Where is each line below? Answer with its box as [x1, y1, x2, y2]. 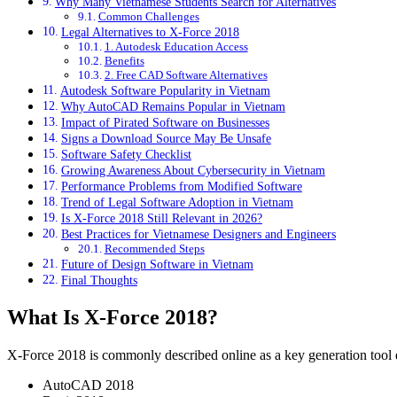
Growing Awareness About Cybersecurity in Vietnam [60, 163, 325, 178]
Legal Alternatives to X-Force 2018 [60, 25, 239, 40]
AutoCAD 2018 [43, 378, 134, 393]
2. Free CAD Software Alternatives [104, 68, 268, 82]
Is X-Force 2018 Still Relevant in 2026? [60, 211, 262, 226]
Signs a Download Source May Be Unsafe [60, 131, 271, 146]
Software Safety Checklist [60, 147, 191, 162]
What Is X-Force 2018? [7, 306, 218, 330]
